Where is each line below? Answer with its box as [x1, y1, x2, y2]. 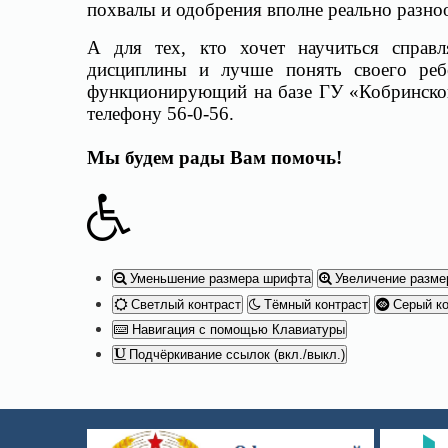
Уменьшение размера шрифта [126, 271, 311, 287]
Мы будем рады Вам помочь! [87, 147, 342, 168]
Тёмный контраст [260, 296, 368, 312]
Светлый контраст [127, 296, 241, 312]
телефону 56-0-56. [87, 103, 234, 124]
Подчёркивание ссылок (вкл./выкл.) [125, 347, 345, 363]
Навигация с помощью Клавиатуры [128, 321, 345, 337]
